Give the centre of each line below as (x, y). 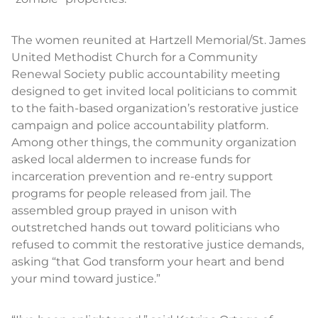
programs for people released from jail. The (131, 193)
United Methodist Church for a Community (135, 57)
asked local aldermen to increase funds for (131, 159)
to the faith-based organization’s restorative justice (155, 108)
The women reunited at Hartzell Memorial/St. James (159, 40)
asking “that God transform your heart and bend (148, 262)
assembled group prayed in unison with (124, 210)
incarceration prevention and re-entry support (142, 176)
